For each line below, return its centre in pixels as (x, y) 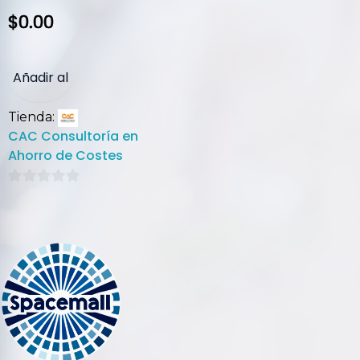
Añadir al (40, 78)
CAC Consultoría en (73, 137)
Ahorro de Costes (65, 156)
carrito (40, 126)
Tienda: (33, 117)
